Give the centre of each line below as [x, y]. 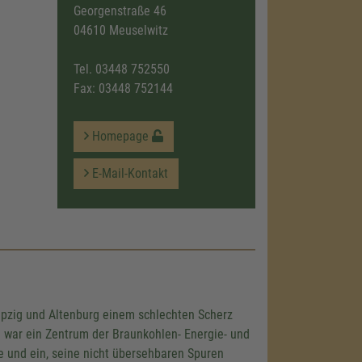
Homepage [120, 136]
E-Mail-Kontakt [128, 173]
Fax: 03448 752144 [123, 88]
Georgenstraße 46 [120, 11]
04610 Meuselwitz [120, 30]
